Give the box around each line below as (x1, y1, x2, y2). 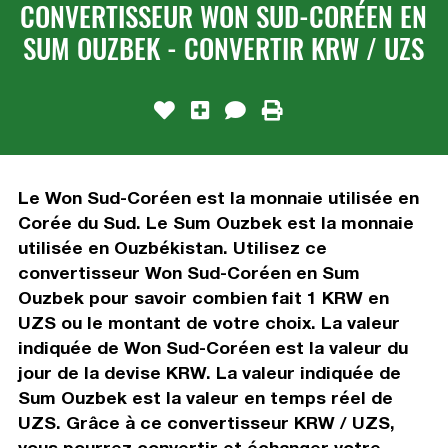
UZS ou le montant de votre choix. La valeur (17, 311, 400, 333)
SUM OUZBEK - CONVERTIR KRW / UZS (23, 27, 425, 68)
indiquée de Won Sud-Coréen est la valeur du (17, 336, 408, 358)
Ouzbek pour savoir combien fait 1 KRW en (17, 286, 389, 308)
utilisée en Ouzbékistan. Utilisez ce (17, 236, 327, 258)
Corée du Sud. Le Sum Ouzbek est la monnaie (17, 211, 414, 233)
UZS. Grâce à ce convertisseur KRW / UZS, (17, 411, 395, 433)
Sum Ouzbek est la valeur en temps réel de (17, 386, 393, 408)
